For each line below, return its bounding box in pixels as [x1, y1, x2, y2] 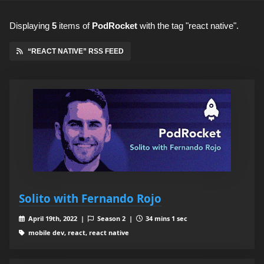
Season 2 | [95, 214, 136, 223]
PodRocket [92, 21, 137, 31]
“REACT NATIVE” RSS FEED [28, 47, 124, 56]
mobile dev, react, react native [26, 228, 129, 237]
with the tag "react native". [137, 21, 239, 31]
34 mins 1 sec [144, 214, 188, 223]
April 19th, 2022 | [26, 214, 88, 223]
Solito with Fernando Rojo [19, 191, 161, 206]
